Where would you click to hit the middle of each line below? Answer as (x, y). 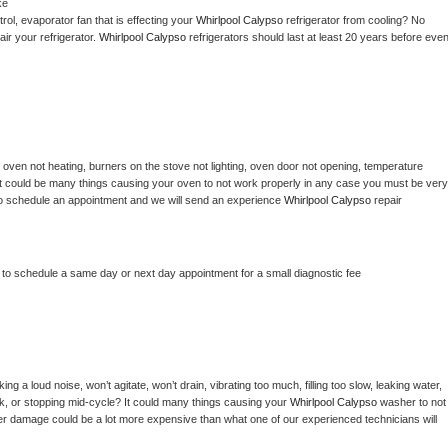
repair (388, 200)
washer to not (413, 402)
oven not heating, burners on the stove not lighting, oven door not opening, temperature (213, 166)
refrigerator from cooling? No (355, 20)
